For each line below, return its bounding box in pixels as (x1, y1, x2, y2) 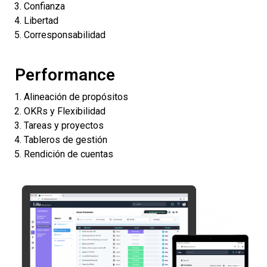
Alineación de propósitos (24, 91, 128, 103)
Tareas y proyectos (24, 120, 104, 132)
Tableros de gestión (24, 134, 107, 146)
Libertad (24, 15, 58, 27)
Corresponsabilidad (24, 29, 105, 41)
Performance (15, 65, 115, 85)
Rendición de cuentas (24, 148, 113, 160)
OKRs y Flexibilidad (24, 105, 105, 117)
